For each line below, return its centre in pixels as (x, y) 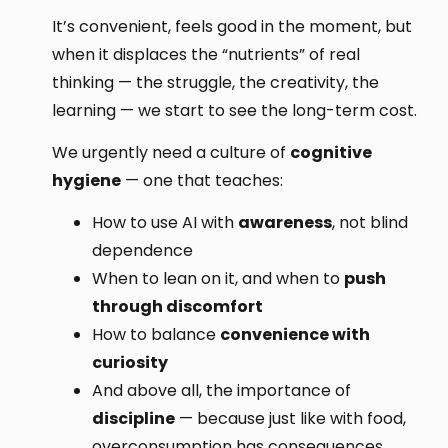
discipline (134, 419)
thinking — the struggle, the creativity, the (216, 82)
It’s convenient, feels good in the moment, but (232, 26)
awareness (285, 223)
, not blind (370, 223)
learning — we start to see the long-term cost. (235, 110)
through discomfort (178, 307)
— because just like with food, (291, 419)
